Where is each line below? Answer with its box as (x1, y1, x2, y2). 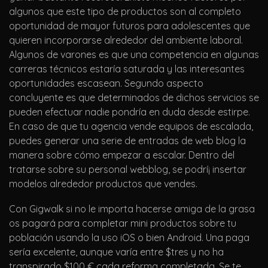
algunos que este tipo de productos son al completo (9, 5, 241, 18)
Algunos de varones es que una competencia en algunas (9, 48, 259, 61)
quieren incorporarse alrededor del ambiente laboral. (9, 34, 243, 47)
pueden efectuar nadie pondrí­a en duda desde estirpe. (9, 106, 250, 118)
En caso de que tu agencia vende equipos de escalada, (9, 120, 253, 133)
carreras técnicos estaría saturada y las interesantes (9, 63, 245, 75)
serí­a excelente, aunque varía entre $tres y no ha (9, 246, 224, 258)
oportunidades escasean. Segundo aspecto (9, 77, 203, 90)
